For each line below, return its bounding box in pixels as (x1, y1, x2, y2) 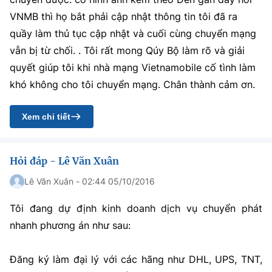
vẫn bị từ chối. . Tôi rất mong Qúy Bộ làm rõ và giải (10, 44, 245, 56)
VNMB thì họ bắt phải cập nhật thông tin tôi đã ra (10, 10, 237, 22)
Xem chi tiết (22, 112, 70, 121)
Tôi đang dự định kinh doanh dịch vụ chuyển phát (10, 202, 262, 214)
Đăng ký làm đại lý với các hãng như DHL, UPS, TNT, (10, 253, 262, 265)
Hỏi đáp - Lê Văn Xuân (10, 155, 119, 167)
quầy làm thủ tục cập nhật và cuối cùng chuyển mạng (10, 27, 256, 39)
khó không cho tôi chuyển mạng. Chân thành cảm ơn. (10, 78, 255, 90)
